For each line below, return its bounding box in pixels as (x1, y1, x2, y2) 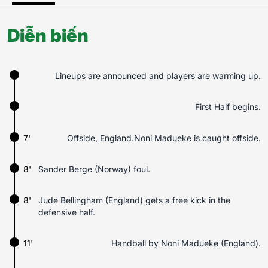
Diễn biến (7, 25, 89, 46)
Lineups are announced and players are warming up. (55, 71, 261, 81)
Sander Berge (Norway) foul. (38, 164, 150, 174)
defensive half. (38, 207, 95, 217)
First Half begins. (195, 102, 261, 112)
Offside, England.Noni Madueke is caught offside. (67, 133, 261, 143)
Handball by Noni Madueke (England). (111, 238, 261, 248)
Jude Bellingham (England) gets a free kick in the (38, 195, 230, 205)
